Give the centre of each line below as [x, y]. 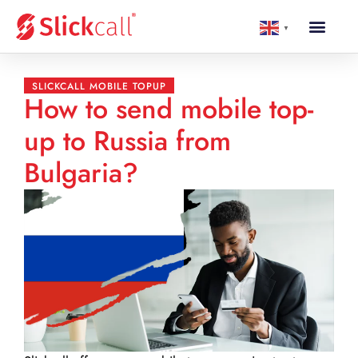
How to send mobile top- [169, 109]
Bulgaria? [81, 173]
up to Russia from [127, 141]
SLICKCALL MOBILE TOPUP [99, 86]
